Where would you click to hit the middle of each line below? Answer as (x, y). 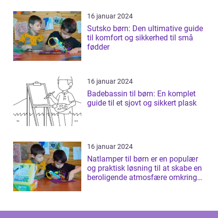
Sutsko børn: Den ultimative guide (145, 28)
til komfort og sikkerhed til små (140, 38)
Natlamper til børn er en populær (143, 159)
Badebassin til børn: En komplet (141, 94)
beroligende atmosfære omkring (142, 177)
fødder (98, 47)
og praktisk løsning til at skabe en (145, 168)
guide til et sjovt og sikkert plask (142, 103)
